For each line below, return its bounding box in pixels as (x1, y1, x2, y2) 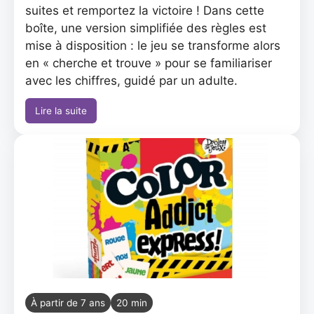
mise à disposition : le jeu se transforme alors (25, 39, 280, 53)
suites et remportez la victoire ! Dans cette (25, 4, 264, 18)
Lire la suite (35, 105, 87, 116)
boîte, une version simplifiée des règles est (25, 21, 266, 35)
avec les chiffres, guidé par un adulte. (25, 74, 238, 88)
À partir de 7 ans (31, 297, 105, 308)
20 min (116, 297, 147, 308)
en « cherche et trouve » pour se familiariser (25, 56, 272, 70)
